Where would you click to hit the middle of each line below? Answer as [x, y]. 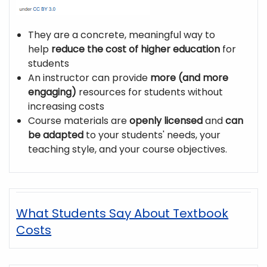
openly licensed [166, 121]
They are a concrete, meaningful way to [122, 35]
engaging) [52, 92]
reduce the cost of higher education [136, 49]
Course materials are [79, 121]
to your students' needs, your [152, 135]
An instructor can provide [89, 78]
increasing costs [68, 107]
